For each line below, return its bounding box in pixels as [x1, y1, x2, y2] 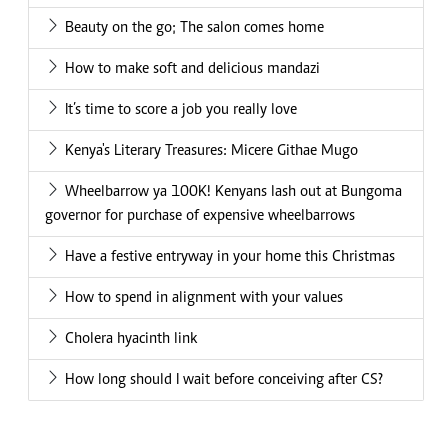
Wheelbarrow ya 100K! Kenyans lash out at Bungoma [65, 184, 402, 201]
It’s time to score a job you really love [65, 102, 297, 119]
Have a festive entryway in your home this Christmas [65, 249, 395, 266]
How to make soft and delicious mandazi [65, 61, 320, 78]
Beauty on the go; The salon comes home [65, 20, 324, 37]
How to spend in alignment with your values [65, 290, 343, 307]
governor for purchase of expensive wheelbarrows [45, 208, 355, 225]
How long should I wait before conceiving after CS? [65, 372, 383, 389]
